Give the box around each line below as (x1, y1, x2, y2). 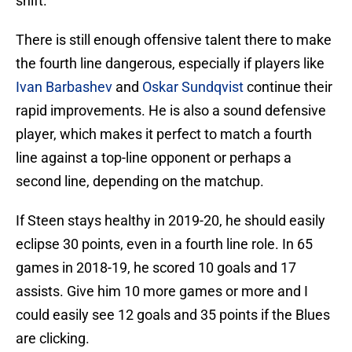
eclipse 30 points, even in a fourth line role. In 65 (16, 236, 313, 253)
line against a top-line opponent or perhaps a (16, 149, 291, 167)
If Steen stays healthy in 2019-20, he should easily (16, 212, 325, 229)
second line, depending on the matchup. (16, 173, 264, 190)
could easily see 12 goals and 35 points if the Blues (16, 306, 330, 324)
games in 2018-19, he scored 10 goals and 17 (16, 259, 296, 277)
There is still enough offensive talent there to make (16, 31, 332, 49)
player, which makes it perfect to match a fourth (16, 126, 312, 143)
